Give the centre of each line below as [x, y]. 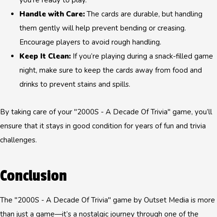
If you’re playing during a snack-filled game [142, 56]
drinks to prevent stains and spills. [75, 84]
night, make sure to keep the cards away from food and [111, 70]
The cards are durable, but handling [144, 14]
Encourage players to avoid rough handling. [90, 42]
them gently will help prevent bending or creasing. [103, 28]
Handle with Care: [52, 14]
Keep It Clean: [45, 56]
